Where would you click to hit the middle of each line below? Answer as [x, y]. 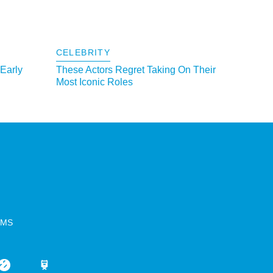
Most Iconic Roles [94, 82]
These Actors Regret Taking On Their [136, 70]
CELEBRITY [83, 53]
